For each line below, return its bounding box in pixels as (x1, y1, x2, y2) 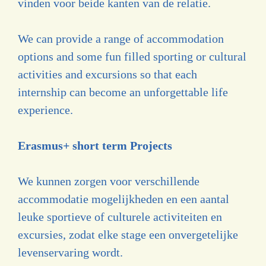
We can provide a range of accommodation (18, 31, 224, 45)
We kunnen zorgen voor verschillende (18, 174, 199, 188)
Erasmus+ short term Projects (18, 138, 172, 152)
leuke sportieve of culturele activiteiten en (18, 210, 222, 223)
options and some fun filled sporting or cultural (18, 49, 246, 63)
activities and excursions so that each (18, 67, 197, 81)
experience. (18, 103, 73, 116)
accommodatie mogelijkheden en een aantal (18, 192, 229, 205)
